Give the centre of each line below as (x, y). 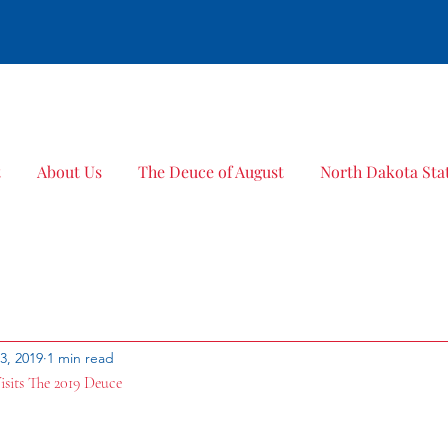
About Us (69, 171)
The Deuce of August (211, 171)
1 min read (80, 357)
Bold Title (130, 117)
